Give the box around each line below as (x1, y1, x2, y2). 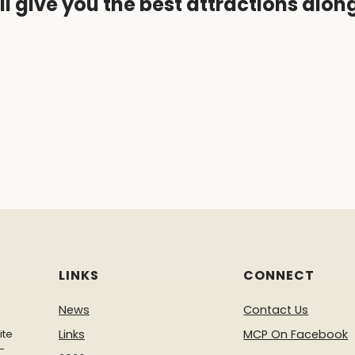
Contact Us (243, 301, 309, 318)
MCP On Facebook (243, 326, 349, 342)
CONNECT (243, 265, 315, 284)
